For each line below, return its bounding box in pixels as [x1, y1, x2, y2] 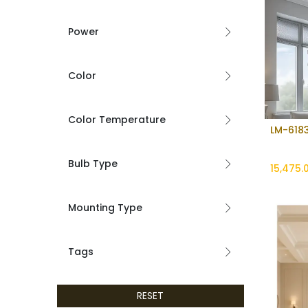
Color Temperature [67, 112, 166, 126]
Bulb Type [67, 156, 118, 170]
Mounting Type [67, 200, 142, 214]
